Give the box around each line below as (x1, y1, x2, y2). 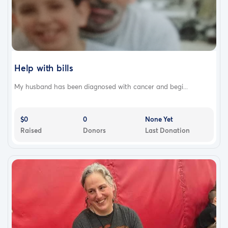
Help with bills (14, 62, 73, 74)
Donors (82, 125, 106, 135)
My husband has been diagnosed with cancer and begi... (14, 81, 188, 91)
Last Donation (145, 125, 190, 135)
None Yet (145, 114, 174, 124)
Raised (20, 125, 42, 135)
